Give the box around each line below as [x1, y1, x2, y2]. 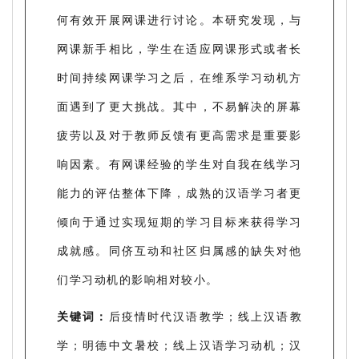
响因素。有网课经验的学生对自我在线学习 [57, 155, 302, 171]
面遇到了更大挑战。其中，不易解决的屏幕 [57, 98, 302, 114]
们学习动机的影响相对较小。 [57, 271, 219, 287]
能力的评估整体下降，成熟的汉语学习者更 [57, 184, 302, 200]
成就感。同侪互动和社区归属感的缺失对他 [57, 242, 302, 258]
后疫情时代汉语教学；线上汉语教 [108, 308, 303, 324]
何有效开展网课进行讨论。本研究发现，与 [57, 11, 302, 27]
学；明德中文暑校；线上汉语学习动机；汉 [57, 337, 302, 353]
